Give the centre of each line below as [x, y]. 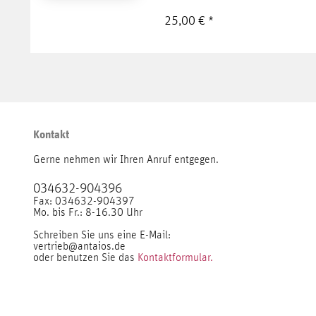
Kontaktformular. [175, 257]
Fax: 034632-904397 [84, 201]
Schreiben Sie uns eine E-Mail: [102, 235]
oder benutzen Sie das [85, 257]
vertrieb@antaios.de [79, 246]
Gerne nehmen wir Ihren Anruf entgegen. [126, 159]
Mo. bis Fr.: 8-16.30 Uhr [88, 212]
